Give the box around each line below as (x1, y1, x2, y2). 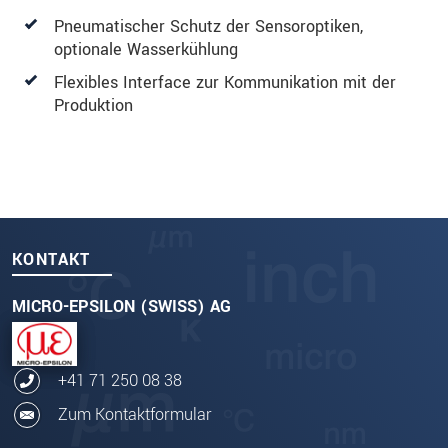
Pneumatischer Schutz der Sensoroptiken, (54, 15, 363, 39)
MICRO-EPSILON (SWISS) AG (12, 295, 231, 319)
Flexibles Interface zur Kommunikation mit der (54, 71, 396, 95)
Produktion (54, 94, 133, 118)
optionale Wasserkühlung (54, 38, 238, 62)
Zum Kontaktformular (58, 403, 212, 427)
